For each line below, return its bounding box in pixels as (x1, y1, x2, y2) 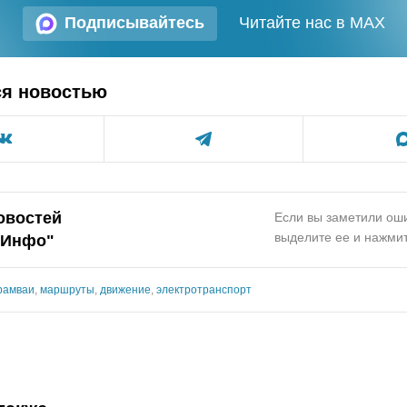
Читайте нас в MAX (238, 14, 385, 32)
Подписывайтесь (64, 14, 204, 32)
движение (100, 283, 151, 296)
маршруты (40, 283, 94, 296)
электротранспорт (156, 283, 252, 296)
